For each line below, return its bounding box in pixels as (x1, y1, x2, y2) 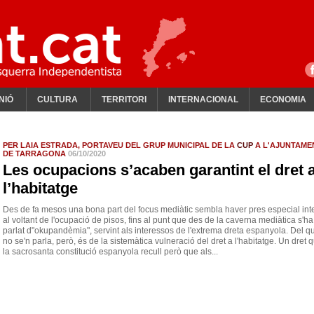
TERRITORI (102, 95, 146, 104)
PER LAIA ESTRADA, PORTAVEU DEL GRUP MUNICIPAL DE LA (3, 141, 237, 149)
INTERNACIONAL (168, 95, 238, 104)
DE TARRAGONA (3, 149, 68, 158)
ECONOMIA (260, 95, 306, 104)
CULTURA (37, 95, 78, 104)
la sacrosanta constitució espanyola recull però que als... (3, 247, 218, 257)
